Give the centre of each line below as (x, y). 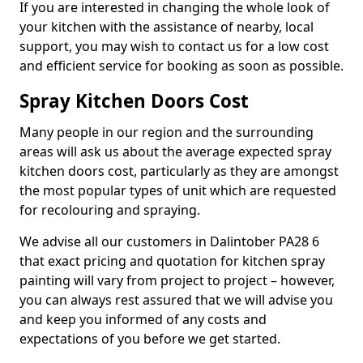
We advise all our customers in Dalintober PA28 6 (169, 241)
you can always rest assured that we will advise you (176, 300)
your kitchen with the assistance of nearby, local (167, 27)
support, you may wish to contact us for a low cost (174, 46)
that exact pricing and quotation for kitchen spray (172, 261)
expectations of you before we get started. (152, 339)
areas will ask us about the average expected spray (175, 152)
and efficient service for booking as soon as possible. (181, 66)
